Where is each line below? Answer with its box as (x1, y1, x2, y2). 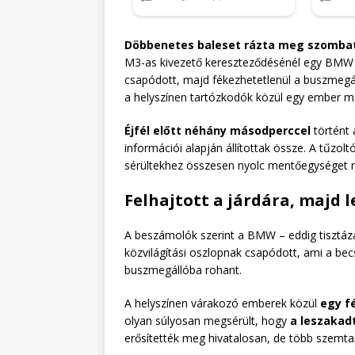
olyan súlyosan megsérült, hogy (124, 313, 290, 329)
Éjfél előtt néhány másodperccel (124, 123, 311, 139)
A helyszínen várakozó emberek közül (124, 296, 320, 311)
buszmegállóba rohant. (124, 262, 242, 278)
